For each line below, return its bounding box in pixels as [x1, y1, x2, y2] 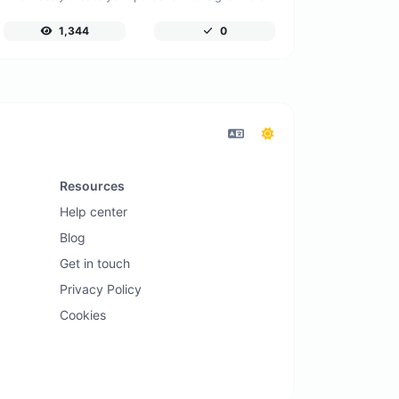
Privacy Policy [59, 281, 142, 297]
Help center [59, 204, 127, 220]
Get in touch [59, 256, 130, 272]
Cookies [59, 307, 106, 323]
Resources [59, 178, 125, 194]
